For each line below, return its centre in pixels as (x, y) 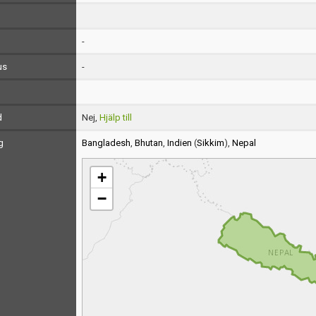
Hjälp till (115, 117)
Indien (179, 143)
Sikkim (210, 143)
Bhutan (148, 143)
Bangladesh (106, 143)
